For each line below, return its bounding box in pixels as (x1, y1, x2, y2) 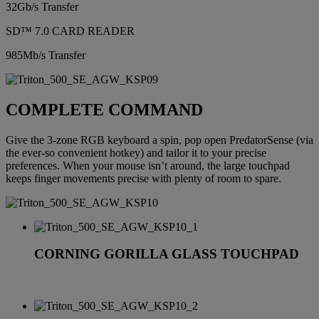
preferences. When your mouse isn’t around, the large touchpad (6, 159, 290, 172)
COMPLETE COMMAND (6, 100, 203, 119)
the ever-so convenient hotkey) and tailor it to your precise (6, 146, 266, 159)
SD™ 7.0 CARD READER (6, 24, 135, 37)
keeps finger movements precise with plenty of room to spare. (6, 172, 281, 184)
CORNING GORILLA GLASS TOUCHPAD (34, 246, 299, 262)
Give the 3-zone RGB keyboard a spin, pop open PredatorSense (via (6, 133, 313, 146)
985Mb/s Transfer (6, 48, 85, 61)
